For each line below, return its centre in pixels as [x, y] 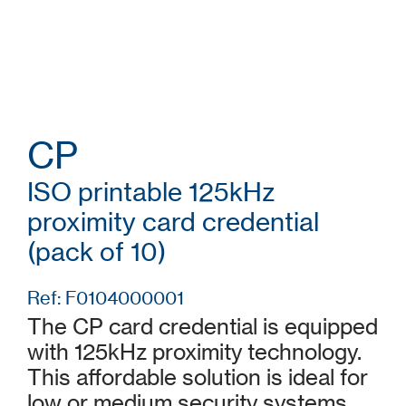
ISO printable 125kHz [151, 192]
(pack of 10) [97, 252]
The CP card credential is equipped [203, 327]
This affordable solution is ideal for [198, 377]
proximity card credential [173, 222]
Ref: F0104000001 [106, 298]
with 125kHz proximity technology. [194, 352]
